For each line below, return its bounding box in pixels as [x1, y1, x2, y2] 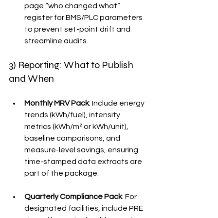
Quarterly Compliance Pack [24, 192, 122, 200]
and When [9, 72, 54, 85]
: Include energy [89, 99, 146, 107]
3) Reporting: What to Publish [9, 58, 135, 71]
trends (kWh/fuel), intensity [24, 110, 122, 119]
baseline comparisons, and [24, 134, 122, 142]
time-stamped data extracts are [24, 157, 144, 165]
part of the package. [24, 169, 99, 177]
